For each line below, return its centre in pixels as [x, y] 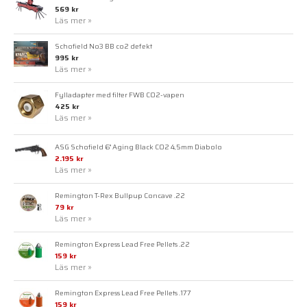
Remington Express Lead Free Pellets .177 [123, 292]
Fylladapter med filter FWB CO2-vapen [120, 94]
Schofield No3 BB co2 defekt [103, 46]
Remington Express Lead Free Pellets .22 [122, 244]
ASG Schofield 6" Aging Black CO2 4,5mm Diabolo [138, 146]
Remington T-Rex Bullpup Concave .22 [120, 195]
